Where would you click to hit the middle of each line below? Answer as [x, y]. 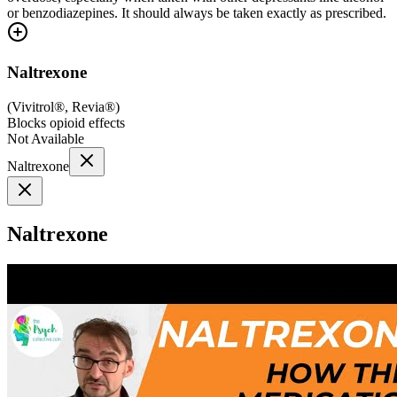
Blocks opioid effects [66, 122]
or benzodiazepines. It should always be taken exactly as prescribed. [197, 13]
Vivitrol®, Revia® [63, 106]
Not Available [46, 138]
